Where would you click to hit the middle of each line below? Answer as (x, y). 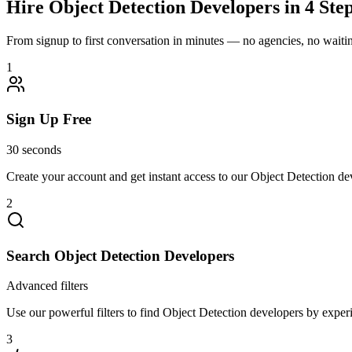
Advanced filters (47, 286)
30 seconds (34, 150)
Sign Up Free (49, 119)
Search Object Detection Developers (120, 255)
